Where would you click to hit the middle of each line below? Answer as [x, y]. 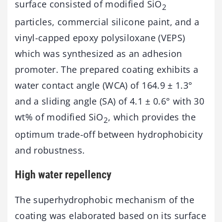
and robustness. [50, 150]
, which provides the [152, 117]
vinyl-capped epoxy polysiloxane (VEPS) [100, 37]
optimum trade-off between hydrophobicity [109, 135]
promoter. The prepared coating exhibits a [107, 69]
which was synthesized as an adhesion [99, 53]
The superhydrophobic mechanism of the [105, 199]
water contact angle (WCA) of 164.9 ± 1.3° [104, 85]
